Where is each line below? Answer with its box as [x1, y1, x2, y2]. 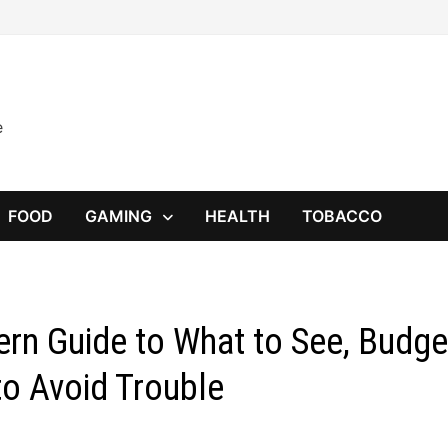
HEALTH [205, 206, 271, 226]
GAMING [85, 206, 153, 226]
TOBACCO [302, 206, 383, 226]
